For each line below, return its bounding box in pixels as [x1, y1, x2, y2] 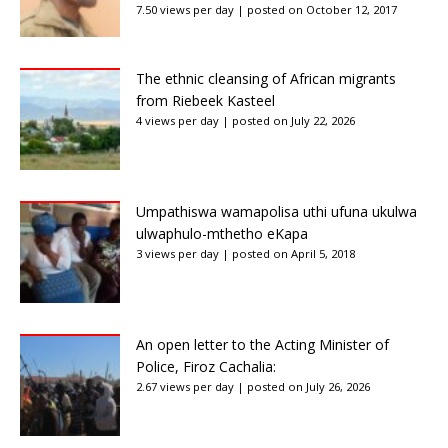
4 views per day [136, 112, 219, 128]
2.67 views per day [136, 378, 234, 394]
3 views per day [136, 245, 219, 261]
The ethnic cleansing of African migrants [136, 68, 396, 88]
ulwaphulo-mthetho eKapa [136, 223, 308, 243]
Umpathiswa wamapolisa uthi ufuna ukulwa [136, 201, 417, 221]
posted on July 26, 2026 [247, 378, 370, 394]
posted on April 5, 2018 [232, 245, 355, 261]
